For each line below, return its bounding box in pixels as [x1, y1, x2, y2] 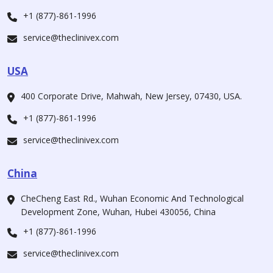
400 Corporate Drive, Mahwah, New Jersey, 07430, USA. [21, 90, 242, 102]
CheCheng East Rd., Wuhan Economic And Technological [21, 193, 244, 205]
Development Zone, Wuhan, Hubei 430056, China [21, 206, 216, 218]
